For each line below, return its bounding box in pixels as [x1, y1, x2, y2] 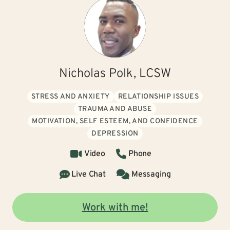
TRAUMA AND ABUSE [78, 105, 152, 113]
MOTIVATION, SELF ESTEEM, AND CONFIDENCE [32, 117, 198, 126]
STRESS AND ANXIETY [31, 92, 110, 101]
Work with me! [82, 201, 148, 215]
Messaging [131, 169, 171, 180]
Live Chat [71, 169, 106, 180]
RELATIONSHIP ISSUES [118, 92, 199, 101]
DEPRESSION [91, 129, 139, 138]
